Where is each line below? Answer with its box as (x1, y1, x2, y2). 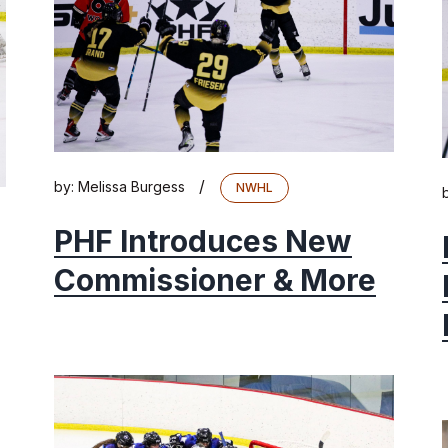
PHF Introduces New (54, 222, 352, 259)
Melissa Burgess (78, 177, 185, 195)
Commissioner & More (54, 261, 376, 298)
